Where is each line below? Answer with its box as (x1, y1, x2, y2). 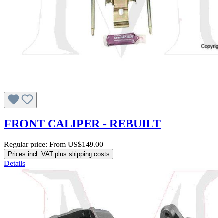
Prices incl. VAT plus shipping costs (8, 150, 109, 158)
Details (4, 159, 25, 168)
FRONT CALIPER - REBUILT (4, 117, 161, 130)
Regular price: (4, 140, 49, 149)
